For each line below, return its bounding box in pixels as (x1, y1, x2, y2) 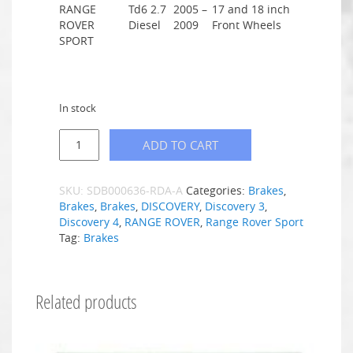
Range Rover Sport (206, 214, 303, 229)
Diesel (128, 17, 161, 32)
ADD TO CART (143, 136, 218, 153)
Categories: (186, 182, 248, 198)
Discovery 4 (59, 214, 119, 229)
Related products (35, 288, 137, 314)
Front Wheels (212, 17, 281, 32)
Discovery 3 (205, 198, 265, 214)
